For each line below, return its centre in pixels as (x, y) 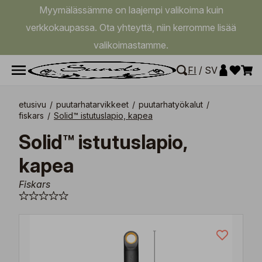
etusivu (32, 104)
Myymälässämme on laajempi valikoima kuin (131, 10)
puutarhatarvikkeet (92, 104)
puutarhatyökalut (171, 104)
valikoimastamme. (131, 45)
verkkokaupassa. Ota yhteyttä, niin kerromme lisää (131, 27)
